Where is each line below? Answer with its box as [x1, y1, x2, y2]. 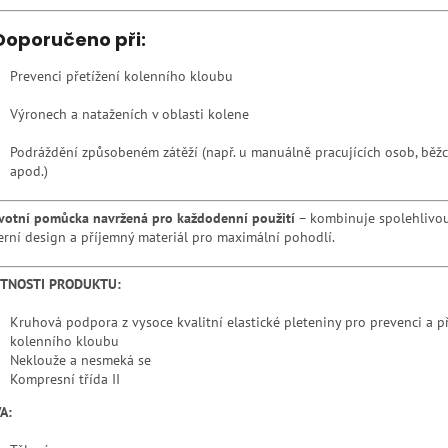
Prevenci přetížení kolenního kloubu [10, 66, 233, 85]
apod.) [10, 161, 48, 180]
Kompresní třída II [10, 369, 120, 388]
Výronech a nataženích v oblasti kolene [10, 104, 249, 123]
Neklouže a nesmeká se [10, 350, 151, 369]
